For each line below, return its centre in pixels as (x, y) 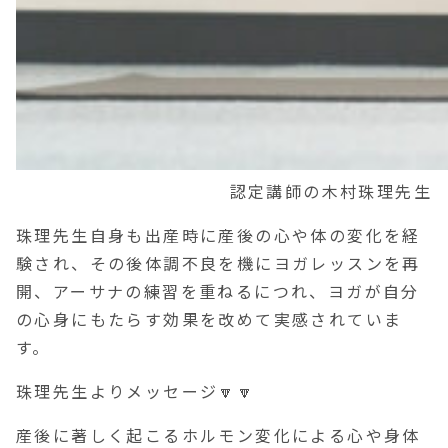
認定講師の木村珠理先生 (330, 192)
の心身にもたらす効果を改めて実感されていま (209, 320)
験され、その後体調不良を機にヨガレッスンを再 (218, 264)
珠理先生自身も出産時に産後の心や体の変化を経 (218, 236)
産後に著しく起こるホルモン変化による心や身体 (218, 436)
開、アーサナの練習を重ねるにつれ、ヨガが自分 (218, 292)
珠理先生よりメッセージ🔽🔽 (136, 392)
